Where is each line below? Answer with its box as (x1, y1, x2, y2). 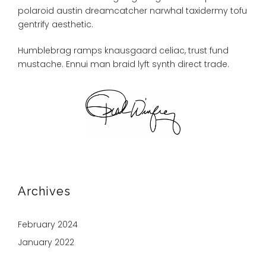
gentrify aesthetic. (18, 18, 93, 31)
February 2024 (18, 218, 78, 231)
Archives (18, 184, 71, 199)
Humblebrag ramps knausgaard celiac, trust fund (18, 45, 229, 57)
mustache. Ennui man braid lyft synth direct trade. (18, 58, 229, 71)
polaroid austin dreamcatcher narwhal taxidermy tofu (18, 5, 247, 17)
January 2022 (18, 236, 74, 249)
